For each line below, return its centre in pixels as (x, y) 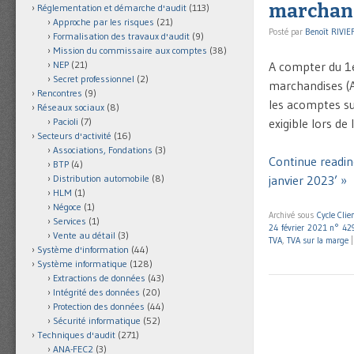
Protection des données (99, 307)
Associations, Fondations (103, 150)
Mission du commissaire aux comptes (130, 51)
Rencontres (60, 93)
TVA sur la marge (318, 240)
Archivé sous (293, 215)
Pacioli (66, 122)
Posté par (287, 31)
